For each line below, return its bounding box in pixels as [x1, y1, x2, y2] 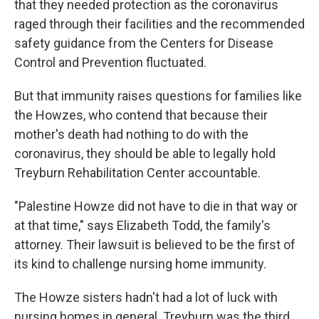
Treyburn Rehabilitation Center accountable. [14, 165, 261, 181]
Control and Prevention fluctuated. [14, 55, 206, 70]
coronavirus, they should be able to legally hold [14, 146, 276, 162]
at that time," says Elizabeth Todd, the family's [14, 218, 271, 234]
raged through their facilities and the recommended [14, 16, 305, 32]
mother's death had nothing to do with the [14, 127, 249, 142]
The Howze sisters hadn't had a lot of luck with [14, 290, 278, 305]
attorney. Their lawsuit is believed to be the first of [14, 237, 296, 253]
